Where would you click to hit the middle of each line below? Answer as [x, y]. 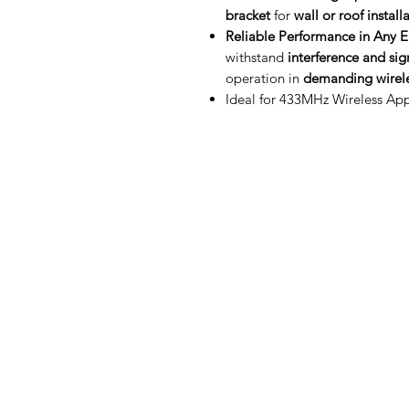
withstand [257, 57]
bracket [248, 15]
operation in [264, 78]
